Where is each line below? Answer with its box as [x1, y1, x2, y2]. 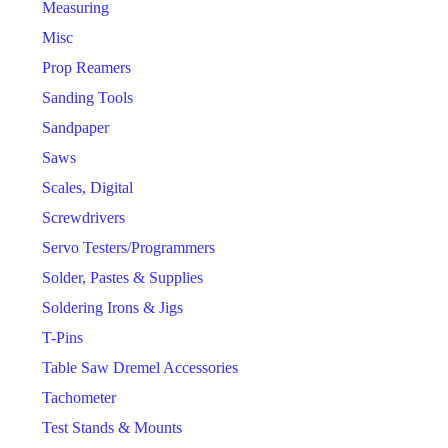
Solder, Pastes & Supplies [42, 269, 203, 287]
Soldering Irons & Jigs [42, 299, 183, 317]
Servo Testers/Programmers [42, 239, 215, 257]
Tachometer [42, 389, 116, 407]
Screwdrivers [42, 209, 125, 227]
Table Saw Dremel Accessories [42, 359, 238, 377]
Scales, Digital [42, 179, 133, 197]
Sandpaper [42, 119, 109, 137]
